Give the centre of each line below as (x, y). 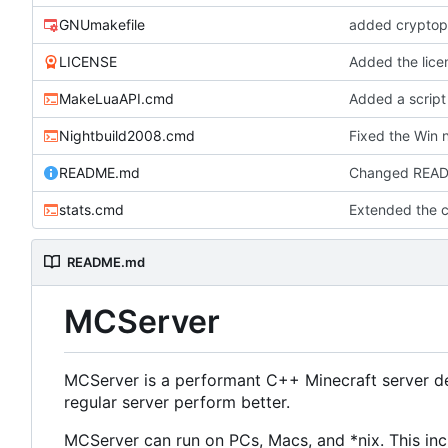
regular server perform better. (177, 401)
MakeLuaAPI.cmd (116, 98)
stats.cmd (91, 209)
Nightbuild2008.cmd (127, 135)
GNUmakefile (102, 24)
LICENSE (88, 61)
